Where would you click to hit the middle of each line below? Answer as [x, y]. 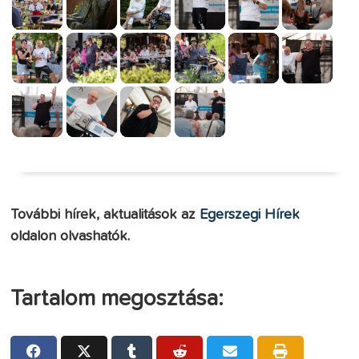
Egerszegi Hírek [250, 214]
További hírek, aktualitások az [105, 214]
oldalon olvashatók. [71, 236]
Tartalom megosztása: [117, 298]
